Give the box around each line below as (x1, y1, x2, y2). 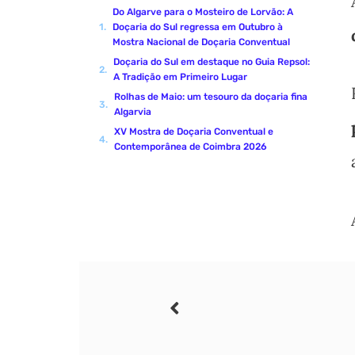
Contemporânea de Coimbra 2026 (114, 141, 267, 153)
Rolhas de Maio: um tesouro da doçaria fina (114, 91, 307, 103)
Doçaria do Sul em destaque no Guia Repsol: (113, 56, 310, 68)
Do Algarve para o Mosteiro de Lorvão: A (113, 6, 293, 18)
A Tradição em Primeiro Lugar (113, 71, 247, 83)
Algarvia (114, 106, 151, 118)
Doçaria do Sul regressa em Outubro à (113, 21, 283, 33)
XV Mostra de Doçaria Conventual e (114, 126, 273, 138)
